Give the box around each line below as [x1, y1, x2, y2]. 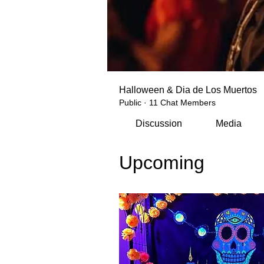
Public [119, 97, 141, 107]
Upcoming [119, 151, 204, 173]
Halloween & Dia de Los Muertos [119, 84, 257, 95]
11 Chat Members [149, 97, 216, 107]
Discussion [136, 118, 183, 128]
